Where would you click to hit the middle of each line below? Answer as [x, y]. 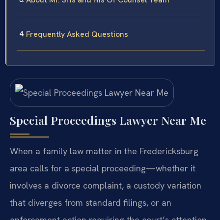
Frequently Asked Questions [77, 34]
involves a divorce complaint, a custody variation [106, 186]
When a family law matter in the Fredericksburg [104, 151]
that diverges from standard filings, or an [91, 203]
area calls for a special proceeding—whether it [103, 168]
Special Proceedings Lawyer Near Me [108, 120]
